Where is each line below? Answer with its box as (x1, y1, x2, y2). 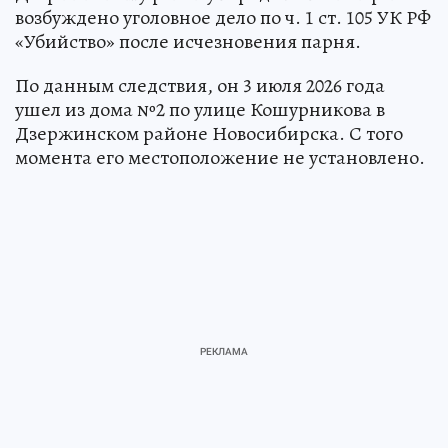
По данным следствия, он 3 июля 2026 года (15, 71, 385, 99)
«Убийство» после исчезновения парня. (15, 27, 361, 55)
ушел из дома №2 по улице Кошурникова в (15, 95, 385, 123)
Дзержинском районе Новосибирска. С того (15, 119, 403, 147)
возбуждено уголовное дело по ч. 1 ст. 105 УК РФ (15, 3, 431, 31)
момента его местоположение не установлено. (15, 143, 425, 171)
